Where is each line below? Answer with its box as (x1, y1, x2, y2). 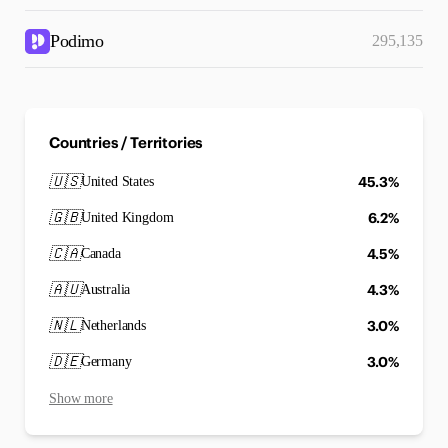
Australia (80, 282, 131, 297)
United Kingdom (80, 210, 174, 225)
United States (80, 174, 154, 189)
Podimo (50, 31, 103, 51)
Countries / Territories (49, 133, 204, 152)
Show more (49, 391, 113, 406)
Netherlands (80, 318, 146, 333)
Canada (80, 246, 121, 261)
